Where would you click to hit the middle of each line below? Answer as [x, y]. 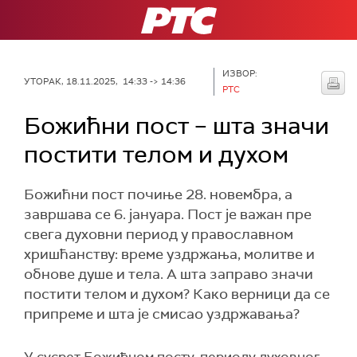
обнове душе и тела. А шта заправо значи [169, 274]
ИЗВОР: [240, 73]
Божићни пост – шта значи [177, 126]
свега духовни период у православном [159, 234]
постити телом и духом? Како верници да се [177, 294]
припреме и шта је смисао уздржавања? [162, 314]
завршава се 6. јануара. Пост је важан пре [168, 214]
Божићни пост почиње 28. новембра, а [158, 194]
